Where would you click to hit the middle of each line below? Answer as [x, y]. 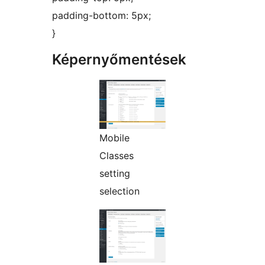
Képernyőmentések [119, 60]
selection [119, 191]
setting [115, 174]
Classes [117, 156]
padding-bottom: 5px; [101, 16]
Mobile [114, 138]
